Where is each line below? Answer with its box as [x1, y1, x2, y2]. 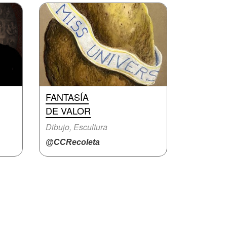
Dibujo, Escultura [46, 121, 107, 133]
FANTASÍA [46, 90, 89, 103]
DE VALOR [46, 104, 91, 117]
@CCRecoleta [46, 138, 100, 146]
